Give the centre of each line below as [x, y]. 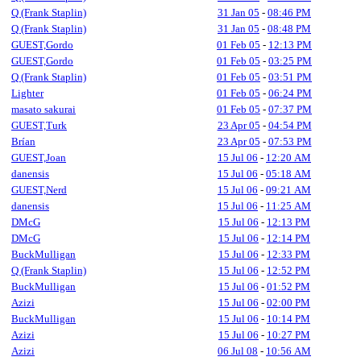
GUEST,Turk [39, 125]
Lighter [27, 93]
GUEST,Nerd [39, 190]
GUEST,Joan [39, 158]
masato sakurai [44, 109]
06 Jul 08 [238, 351]
